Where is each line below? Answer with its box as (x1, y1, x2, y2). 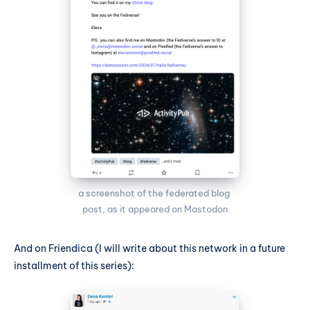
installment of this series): (14, 259, 134, 273)
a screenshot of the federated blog (77, 188, 230, 199)
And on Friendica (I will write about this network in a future (14, 242, 285, 255)
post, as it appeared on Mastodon (82, 203, 228, 215)
